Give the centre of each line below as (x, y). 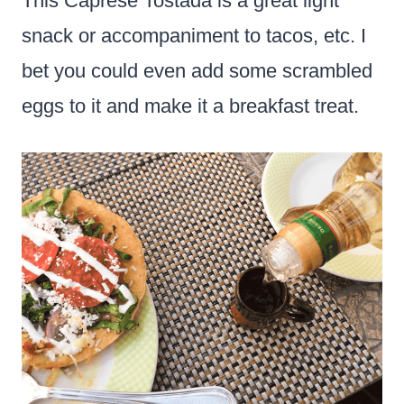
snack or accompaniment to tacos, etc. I (194, 35)
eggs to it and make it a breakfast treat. (190, 106)
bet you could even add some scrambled (197, 70)
